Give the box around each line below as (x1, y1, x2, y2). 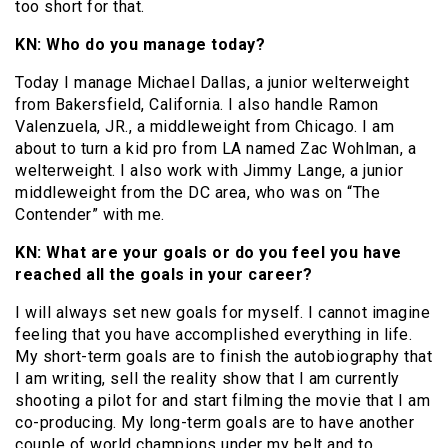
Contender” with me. (15, 205, 165, 225)
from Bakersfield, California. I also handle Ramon (15, 95, 379, 115)
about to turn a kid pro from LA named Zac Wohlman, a (15, 139, 416, 159)
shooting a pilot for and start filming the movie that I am (15, 391, 430, 411)
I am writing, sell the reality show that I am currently (15, 369, 400, 389)
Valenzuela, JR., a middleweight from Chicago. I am (15, 117, 394, 137)
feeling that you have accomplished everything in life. (15, 325, 412, 345)
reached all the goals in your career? (15, 265, 313, 285)
